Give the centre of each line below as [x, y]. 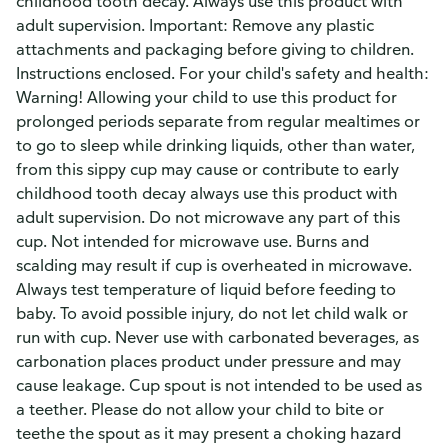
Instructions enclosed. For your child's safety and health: [222, 73]
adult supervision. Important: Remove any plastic [195, 25]
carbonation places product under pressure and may [208, 361]
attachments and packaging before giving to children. [215, 49]
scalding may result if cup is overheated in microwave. [214, 265]
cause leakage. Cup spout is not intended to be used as [219, 385]
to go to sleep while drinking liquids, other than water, [215, 145]
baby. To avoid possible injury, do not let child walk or [212, 313]
